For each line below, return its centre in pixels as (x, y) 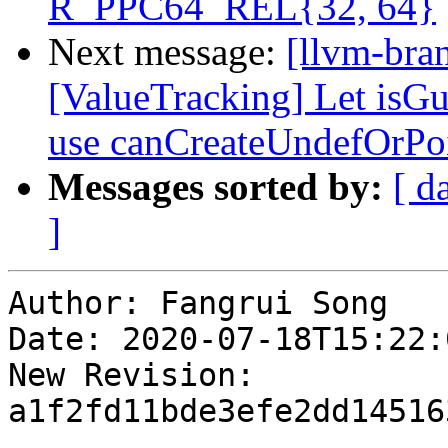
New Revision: (131, 375)
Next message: (167, 52)
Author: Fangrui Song (198, 303)
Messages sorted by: (215, 187)
